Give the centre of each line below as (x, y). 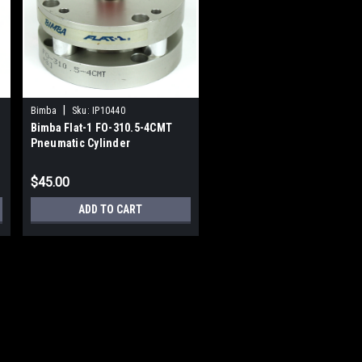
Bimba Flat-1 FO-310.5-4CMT (101, 127)
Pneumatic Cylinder (80, 143)
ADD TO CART (111, 209)
